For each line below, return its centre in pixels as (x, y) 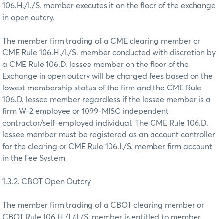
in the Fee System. (35, 158)
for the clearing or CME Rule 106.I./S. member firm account (107, 146)
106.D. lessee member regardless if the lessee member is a (107, 99)
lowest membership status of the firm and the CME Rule (102, 88)
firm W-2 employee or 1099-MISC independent (86, 111)
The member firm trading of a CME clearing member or (101, 41)
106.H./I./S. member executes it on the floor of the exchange (109, 6)
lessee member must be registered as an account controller (109, 135)
